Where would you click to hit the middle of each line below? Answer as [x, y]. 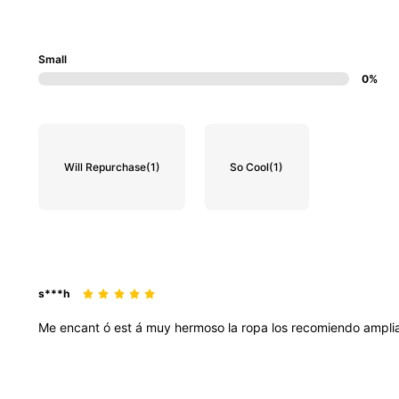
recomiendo [327, 327]
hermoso [201, 327]
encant [81, 327]
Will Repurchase [105, 167]
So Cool [250, 167]
